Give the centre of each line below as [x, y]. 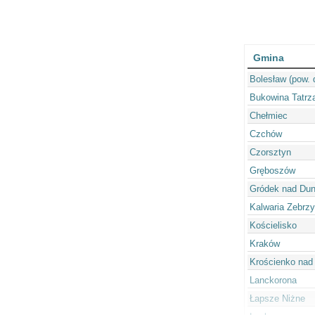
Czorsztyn [270, 153]
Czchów [265, 134]
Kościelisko [273, 226]
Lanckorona [273, 281]
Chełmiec [268, 116]
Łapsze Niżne [277, 299]
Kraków [264, 244]
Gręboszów [272, 171]
